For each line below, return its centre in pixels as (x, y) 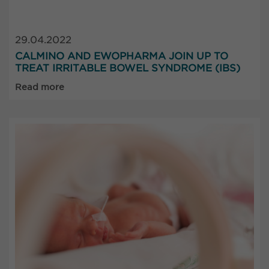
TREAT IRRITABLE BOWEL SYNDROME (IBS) (128, 68)
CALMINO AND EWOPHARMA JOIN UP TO (122, 56)
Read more (40, 87)
